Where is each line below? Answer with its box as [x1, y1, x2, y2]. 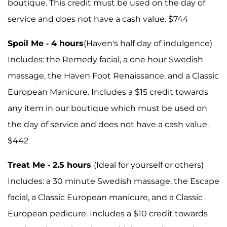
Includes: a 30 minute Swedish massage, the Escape [8, 176, 219, 186]
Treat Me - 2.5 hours [8, 160, 94, 170]
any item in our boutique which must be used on [8, 103, 207, 113]
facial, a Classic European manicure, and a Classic [8, 192, 203, 202]
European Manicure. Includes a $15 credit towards [8, 87, 208, 97]
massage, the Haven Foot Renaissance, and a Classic [8, 70, 219, 81]
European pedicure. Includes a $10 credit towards [8, 208, 208, 218]
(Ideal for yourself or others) [94, 160, 204, 170]
